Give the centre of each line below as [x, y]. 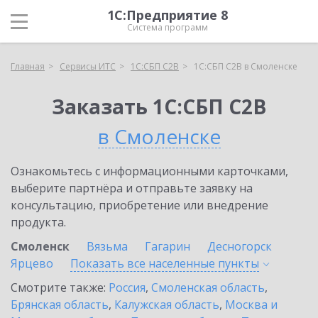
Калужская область [167, 305]
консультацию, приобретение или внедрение [139, 205]
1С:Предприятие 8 [168, 15]
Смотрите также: [60, 287]
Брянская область [60, 305]
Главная [28, 66]
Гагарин [168, 246]
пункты [238, 263]
